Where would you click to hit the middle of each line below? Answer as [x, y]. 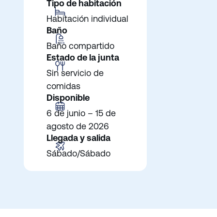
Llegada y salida [79, 138]
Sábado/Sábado [79, 153]
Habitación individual [88, 18]
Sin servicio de [75, 73]
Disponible [68, 97]
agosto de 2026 [78, 126]
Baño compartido [83, 46]
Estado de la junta [83, 57]
